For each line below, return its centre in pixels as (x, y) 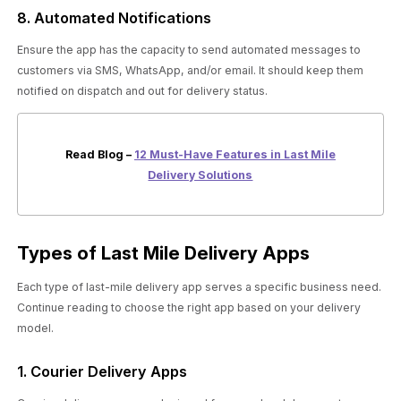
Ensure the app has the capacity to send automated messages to (189, 49)
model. (36, 328)
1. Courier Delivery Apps (102, 372)
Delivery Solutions (200, 175)
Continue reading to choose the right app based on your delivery (189, 308)
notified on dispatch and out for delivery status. (143, 90)
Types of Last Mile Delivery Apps (164, 252)
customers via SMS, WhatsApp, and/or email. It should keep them (191, 70)
